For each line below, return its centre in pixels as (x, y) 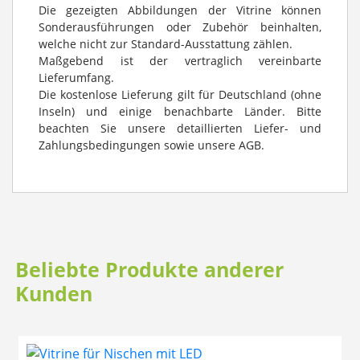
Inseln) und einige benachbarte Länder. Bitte (180, 111)
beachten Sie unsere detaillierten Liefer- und (180, 128)
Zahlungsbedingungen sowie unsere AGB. (151, 145)
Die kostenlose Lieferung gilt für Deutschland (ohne (180, 94)
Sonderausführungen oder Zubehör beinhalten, (180, 27)
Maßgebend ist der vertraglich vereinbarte (180, 60)
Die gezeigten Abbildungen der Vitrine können (180, 10)
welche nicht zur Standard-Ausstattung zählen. (166, 43)
